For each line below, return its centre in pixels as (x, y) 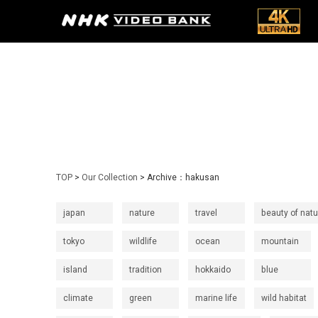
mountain (280, 241)
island (75, 270)
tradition (146, 270)
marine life (216, 298)
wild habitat (284, 298)
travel (206, 213)
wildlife (143, 241)
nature (142, 213)
